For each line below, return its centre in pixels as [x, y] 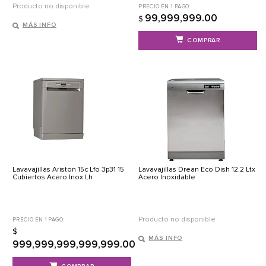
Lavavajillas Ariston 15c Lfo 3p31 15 [68, 170]
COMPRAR [204, 40]
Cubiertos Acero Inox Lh [53, 178]
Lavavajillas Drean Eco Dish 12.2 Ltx [197, 170]
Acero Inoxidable [167, 178]
